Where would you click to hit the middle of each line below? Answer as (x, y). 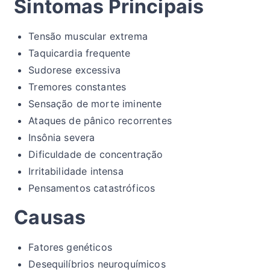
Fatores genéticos (70, 247)
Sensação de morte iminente (95, 104)
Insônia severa (62, 138)
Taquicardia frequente (80, 53)
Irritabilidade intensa (76, 171)
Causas (50, 218)
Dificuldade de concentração (96, 155)
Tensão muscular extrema (88, 36)
